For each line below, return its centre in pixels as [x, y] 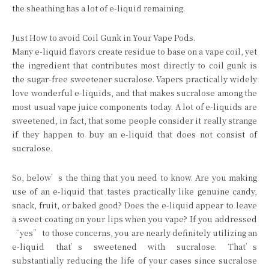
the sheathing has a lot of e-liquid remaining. [98, 8]
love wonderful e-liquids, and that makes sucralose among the [134, 93]
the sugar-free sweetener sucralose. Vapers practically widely [134, 79]
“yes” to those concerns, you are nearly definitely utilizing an [134, 233]
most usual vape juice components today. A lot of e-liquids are [134, 107]
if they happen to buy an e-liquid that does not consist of [134, 134]
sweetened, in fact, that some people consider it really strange [134, 121]
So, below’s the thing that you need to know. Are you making [134, 178]
